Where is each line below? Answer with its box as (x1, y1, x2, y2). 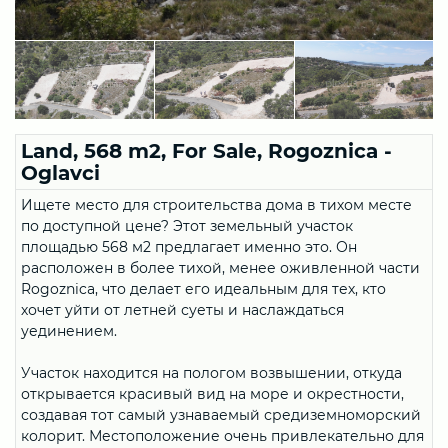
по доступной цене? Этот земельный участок (21, 216, 353, 235)
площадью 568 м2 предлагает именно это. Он (21, 237, 357, 256)
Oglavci (21, 160, 100, 185)
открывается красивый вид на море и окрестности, (21, 384, 404, 403)
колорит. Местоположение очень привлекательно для (21, 426, 424, 445)
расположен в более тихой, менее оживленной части (21, 258, 420, 277)
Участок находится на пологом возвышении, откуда (21, 363, 402, 382)
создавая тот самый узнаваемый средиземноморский (21, 405, 421, 424)
